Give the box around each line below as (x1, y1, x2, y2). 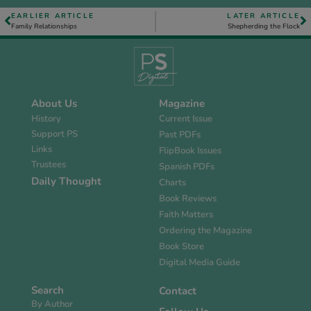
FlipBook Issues (159, 144, 221, 158)
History (31, 112, 61, 126)
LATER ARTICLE (227, 11, 300, 21)
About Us (31, 96, 77, 111)
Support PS (31, 128, 78, 141)
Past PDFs (159, 128, 201, 142)
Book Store (159, 240, 204, 253)
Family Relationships (11, 22, 77, 31)
